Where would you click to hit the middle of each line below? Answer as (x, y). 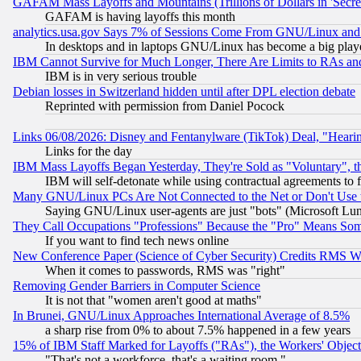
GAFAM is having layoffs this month (140, 17)
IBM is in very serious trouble (121, 77)
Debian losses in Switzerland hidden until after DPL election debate (184, 92)
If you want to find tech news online (137, 241)
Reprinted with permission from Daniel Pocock (165, 106)
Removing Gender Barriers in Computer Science (137, 286)
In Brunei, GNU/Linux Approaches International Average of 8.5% (181, 316)
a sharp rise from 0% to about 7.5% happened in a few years (198, 330)
